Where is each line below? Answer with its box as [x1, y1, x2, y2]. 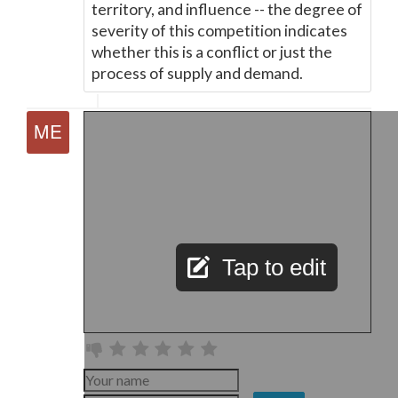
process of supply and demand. [92, 64, 303, 83]
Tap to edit [222, 254, 326, 281]
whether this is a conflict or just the [92, 43, 332, 61]
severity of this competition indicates [92, 21, 347, 40]
